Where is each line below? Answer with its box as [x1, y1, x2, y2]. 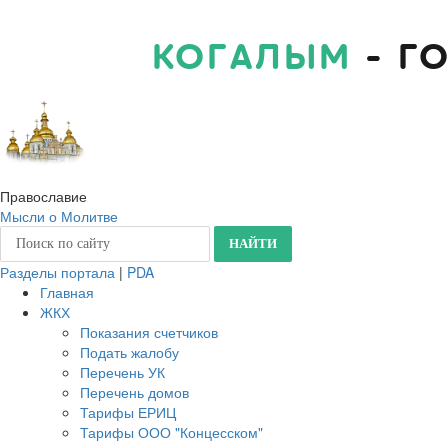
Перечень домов [80, 382, 189, 402]
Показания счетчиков [80, 322, 218, 342]
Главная [40, 282, 94, 302]
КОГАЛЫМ [152, 34, 352, 82]
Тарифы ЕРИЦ [80, 402, 176, 422]
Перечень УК [80, 362, 165, 382]
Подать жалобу [80, 342, 179, 362]
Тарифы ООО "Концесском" [80, 422, 263, 442]
